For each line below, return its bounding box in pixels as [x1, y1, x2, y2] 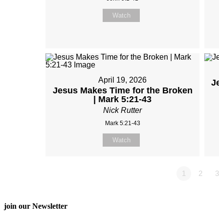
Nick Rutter [103, 106, 142, 114]
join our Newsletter [4, 202, 67, 210]
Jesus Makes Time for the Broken [52, 86, 193, 95]
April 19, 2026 [98, 76, 147, 84]
